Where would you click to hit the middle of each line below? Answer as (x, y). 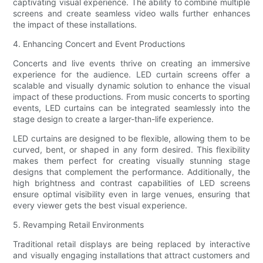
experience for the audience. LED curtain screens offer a (131, 75)
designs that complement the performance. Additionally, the (131, 172)
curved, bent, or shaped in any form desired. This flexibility (131, 150)
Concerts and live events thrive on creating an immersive (131, 63)
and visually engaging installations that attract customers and (131, 255)
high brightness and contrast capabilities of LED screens (131, 183)
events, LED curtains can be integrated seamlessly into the (131, 108)
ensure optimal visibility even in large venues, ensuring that (131, 194)
